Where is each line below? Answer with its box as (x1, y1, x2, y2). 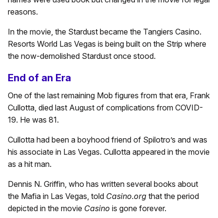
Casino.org (106, 191, 146, 201)
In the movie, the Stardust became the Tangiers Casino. (8, 27, 201, 37)
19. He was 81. (8, 115, 59, 125)
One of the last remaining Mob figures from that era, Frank (8, 91, 210, 101)
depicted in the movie (8, 203, 84, 214)
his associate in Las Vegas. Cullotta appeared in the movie (8, 147, 210, 157)
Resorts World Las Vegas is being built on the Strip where (8, 39, 206, 49)
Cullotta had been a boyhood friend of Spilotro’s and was (8, 135, 207, 145)
